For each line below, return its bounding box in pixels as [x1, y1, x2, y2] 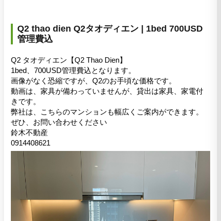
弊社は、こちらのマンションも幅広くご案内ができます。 [11, 108, 203, 116]
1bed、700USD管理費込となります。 [11, 66, 136, 75]
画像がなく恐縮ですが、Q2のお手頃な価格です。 [11, 76, 176, 85]
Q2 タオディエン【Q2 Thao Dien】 [11, 56, 127, 65]
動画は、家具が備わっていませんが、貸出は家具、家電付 [11, 87, 203, 96]
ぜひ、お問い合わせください [11, 118, 107, 127]
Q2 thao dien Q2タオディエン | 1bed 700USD [17, 23, 203, 34]
